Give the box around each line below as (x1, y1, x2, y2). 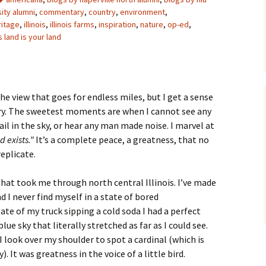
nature (140, 19, 163, 30)
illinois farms (50, 19, 94, 30)
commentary (39, 7, 84, 17)
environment (120, 7, 165, 17)
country (88, 7, 116, 17)
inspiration (99, 19, 136, 30)
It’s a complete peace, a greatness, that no (34, 134, 209, 145)
